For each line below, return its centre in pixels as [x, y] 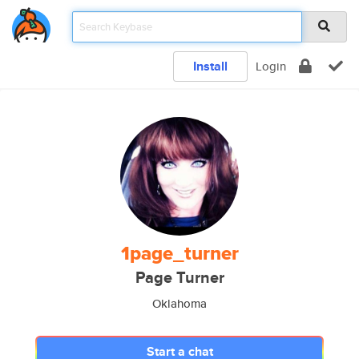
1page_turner [179, 253]
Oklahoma [179, 303]
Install [210, 66]
